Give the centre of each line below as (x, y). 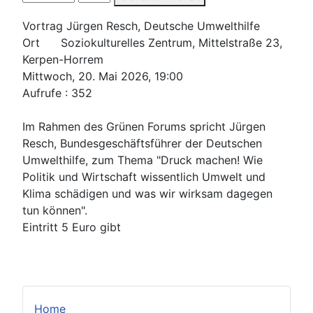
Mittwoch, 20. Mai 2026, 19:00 (103, 76)
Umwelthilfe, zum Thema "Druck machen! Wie (143, 160)
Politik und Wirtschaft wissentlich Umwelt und (144, 176)
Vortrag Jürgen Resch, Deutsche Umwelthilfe (141, 26)
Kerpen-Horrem (63, 59)
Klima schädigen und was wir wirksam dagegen (147, 193)
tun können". (55, 210)
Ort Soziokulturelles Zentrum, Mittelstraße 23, (152, 42)
